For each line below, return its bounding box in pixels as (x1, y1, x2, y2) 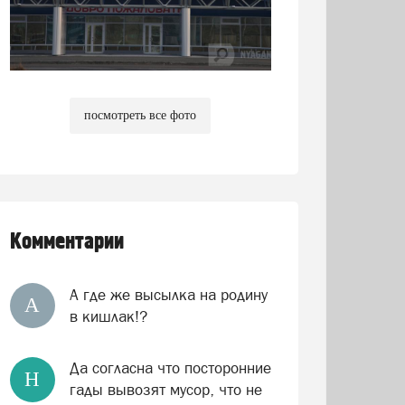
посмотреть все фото (84, 108, 197, 122)
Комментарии (9, 229, 124, 255)
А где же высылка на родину (69, 286, 268, 304)
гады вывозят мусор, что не (69, 381, 262, 399)
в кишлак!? (69, 307, 147, 325)
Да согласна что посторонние (69, 359, 271, 377)
